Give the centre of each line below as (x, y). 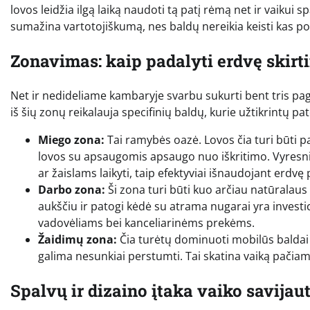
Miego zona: (71, 139)
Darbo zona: (72, 189)
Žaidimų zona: (77, 239)
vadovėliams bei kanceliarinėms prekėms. (146, 222)
